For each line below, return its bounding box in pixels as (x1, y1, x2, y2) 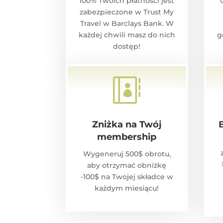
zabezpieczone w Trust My (80, 7, 174, 17)
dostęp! (113, 42, 141, 51)
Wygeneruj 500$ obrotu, (83, 149, 171, 159)
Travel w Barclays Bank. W (80, 19, 174, 28)
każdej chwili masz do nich (78, 30, 175, 40)
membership (97, 131, 157, 143)
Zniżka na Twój (92, 119, 162, 130)
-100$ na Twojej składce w (80, 172, 173, 182)
